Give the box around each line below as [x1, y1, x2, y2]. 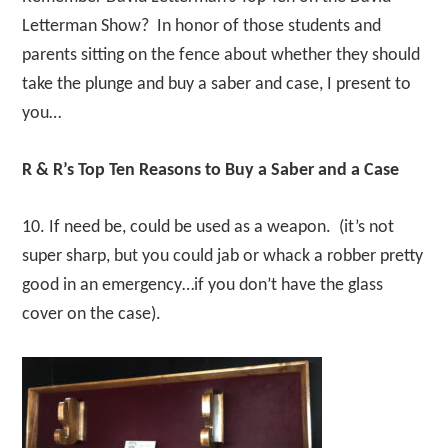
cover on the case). [22, 305, 162, 324]
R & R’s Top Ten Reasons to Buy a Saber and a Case [22, 161, 400, 180]
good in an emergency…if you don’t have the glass [22, 276, 384, 295]
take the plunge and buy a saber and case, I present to [22, 75, 412, 94]
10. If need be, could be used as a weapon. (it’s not [22, 218, 395, 237]
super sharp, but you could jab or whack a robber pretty [22, 247, 424, 266]
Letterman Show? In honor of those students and [22, 17, 382, 36]
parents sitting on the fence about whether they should [22, 46, 421, 65]
